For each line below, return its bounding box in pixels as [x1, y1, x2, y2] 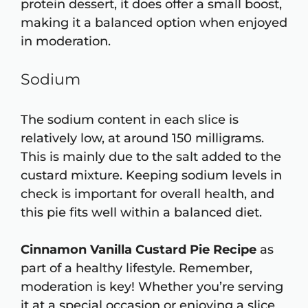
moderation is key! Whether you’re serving [21, 279, 283, 295]
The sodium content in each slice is [21, 112, 239, 128]
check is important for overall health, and [21, 186, 274, 202]
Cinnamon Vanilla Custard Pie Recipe [21, 242, 256, 258]
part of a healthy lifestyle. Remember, [21, 261, 252, 276]
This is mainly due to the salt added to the [21, 149, 281, 165]
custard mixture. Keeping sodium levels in [21, 168, 282, 184]
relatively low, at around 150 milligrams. [21, 131, 264, 146]
